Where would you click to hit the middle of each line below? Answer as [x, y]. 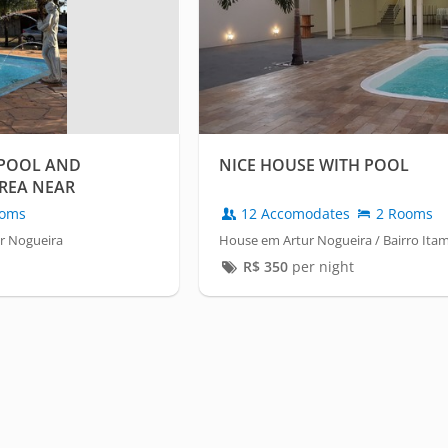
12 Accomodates [295, 214]
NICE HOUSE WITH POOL [314, 165]
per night [320, 267]
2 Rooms [402, 214]
